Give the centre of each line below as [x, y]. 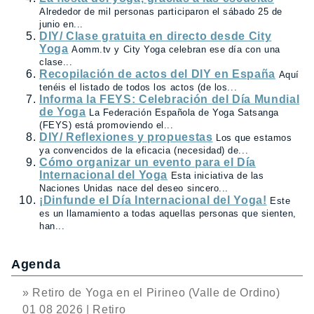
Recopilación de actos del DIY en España [157, 74]
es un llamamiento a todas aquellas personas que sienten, [168, 213]
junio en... [61, 24]
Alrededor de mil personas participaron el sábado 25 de [161, 11]
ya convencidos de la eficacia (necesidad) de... [144, 150]
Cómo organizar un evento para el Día [148, 162]
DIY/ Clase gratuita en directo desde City [156, 36]
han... [52, 226]
